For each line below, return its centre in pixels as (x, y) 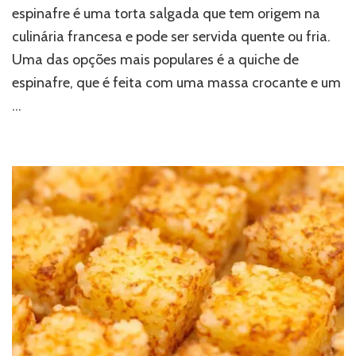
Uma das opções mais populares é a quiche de (155, 59)
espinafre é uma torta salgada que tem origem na (166, 13)
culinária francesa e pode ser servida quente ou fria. (171, 36)
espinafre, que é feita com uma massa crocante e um (176, 82)
